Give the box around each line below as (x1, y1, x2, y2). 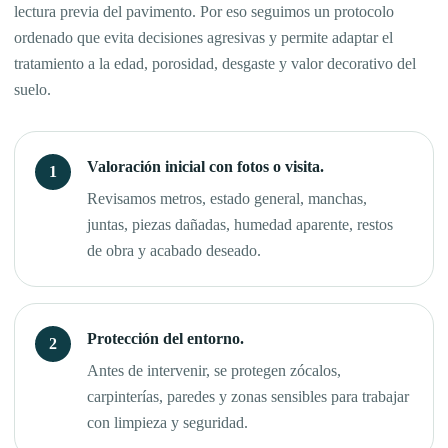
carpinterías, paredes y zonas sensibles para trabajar (87, 388, 409, 406)
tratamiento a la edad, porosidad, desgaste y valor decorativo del (14, 55, 416, 73)
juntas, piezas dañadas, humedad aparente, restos (87, 216, 393, 234)
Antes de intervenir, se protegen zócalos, (87, 362, 341, 380)
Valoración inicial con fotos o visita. (87, 158, 324, 176)
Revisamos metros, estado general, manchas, (87, 190, 367, 208)
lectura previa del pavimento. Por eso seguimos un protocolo (14, 3, 394, 21)
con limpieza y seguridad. (87, 414, 248, 432)
